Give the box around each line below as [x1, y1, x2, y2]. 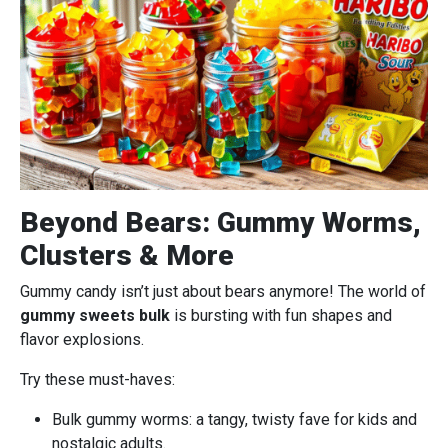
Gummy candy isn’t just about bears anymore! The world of [20, 281, 426, 301]
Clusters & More [20, 238, 234, 272]
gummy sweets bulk [20, 305, 170, 325]
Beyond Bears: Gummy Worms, [20, 205, 421, 239]
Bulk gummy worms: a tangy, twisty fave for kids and [52, 409, 417, 429]
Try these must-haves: [20, 369, 175, 389]
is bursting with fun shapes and [170, 305, 392, 325]
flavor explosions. [20, 329, 144, 349]
